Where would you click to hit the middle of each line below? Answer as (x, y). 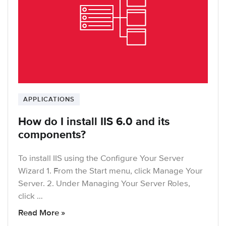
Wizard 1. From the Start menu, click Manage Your (110, 171)
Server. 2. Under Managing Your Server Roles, (104, 183)
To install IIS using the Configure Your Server (101, 158)
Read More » (42, 212)
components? (52, 135)
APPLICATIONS (49, 99)
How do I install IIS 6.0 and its (94, 122)
